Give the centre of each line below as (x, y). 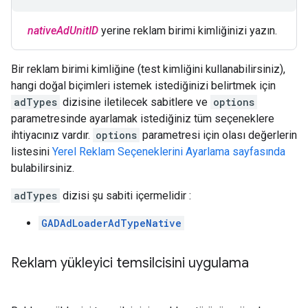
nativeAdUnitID (63, 31)
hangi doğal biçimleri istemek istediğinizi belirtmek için (143, 86)
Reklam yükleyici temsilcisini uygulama (130, 263)
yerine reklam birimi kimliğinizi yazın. (188, 31)
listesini (32, 152)
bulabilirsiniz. (43, 168)
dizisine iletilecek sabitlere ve (135, 102)
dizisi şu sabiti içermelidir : (125, 196)
